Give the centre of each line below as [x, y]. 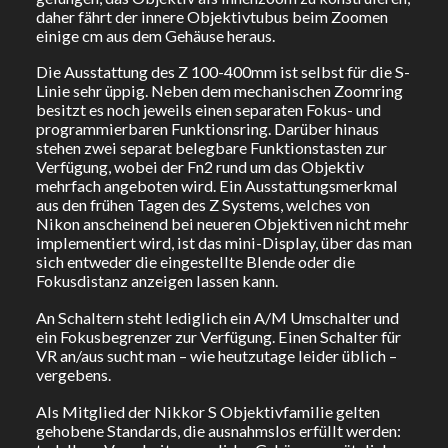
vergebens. [73, 375]
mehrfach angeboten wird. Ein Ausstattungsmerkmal [216, 186]
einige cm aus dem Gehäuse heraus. [155, 35]
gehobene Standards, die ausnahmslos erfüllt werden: [218, 430]
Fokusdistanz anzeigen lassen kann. [156, 281]
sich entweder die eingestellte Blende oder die [195, 262]
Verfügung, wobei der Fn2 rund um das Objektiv [199, 167]
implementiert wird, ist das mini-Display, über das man [223, 243]
